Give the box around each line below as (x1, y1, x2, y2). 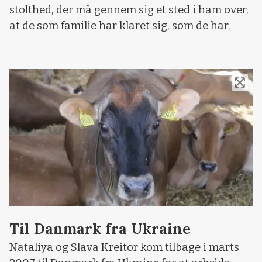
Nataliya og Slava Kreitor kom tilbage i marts (9, 240, 239, 254)
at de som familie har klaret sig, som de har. (9, 19, 230, 32)
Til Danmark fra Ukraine (9, 219, 191, 238)
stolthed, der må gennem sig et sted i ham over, (9, 3, 249, 16)
